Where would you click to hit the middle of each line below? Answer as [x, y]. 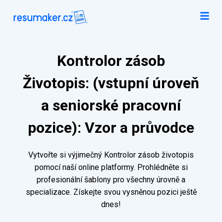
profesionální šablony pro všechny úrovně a [111, 180]
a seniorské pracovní [111, 106]
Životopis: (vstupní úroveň [111, 83]
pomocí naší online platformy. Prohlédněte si [111, 167]
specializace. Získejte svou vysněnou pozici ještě [111, 192]
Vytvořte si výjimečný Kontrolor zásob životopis [111, 155]
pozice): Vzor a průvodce [111, 128]
